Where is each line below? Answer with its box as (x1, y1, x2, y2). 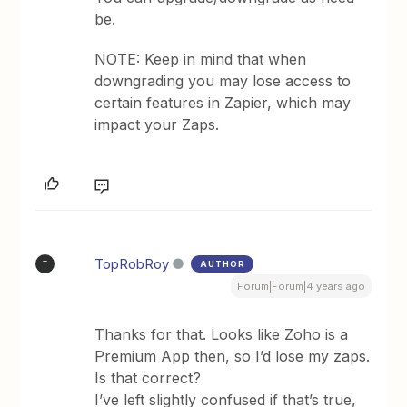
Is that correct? (94, 369, 202, 387)
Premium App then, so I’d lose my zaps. (94, 347, 371, 365)
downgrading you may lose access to (94, 72, 352, 90)
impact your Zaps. (94, 115, 220, 134)
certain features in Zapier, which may (94, 94, 352, 112)
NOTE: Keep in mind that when (94, 50, 307, 68)
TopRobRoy (94, 255, 170, 273)
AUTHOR (200, 259, 246, 269)
